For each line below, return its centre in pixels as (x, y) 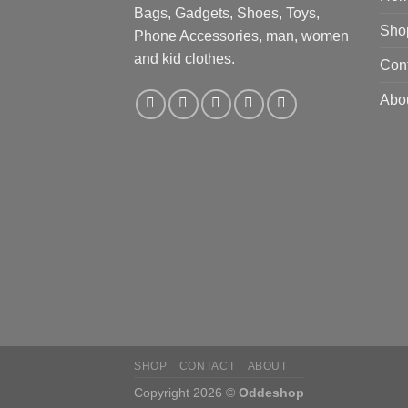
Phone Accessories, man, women (241, 36)
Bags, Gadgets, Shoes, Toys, (227, 14)
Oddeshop (271, 393)
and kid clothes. (184, 59)
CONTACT (207, 367)
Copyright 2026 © (186, 393)
